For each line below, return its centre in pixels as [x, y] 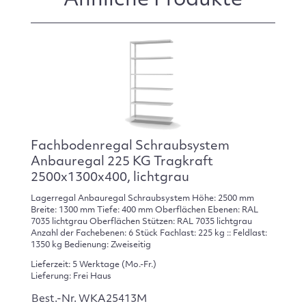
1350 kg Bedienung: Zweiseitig [91, 246]
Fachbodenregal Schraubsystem [130, 146]
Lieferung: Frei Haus [71, 276]
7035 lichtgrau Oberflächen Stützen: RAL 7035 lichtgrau [141, 222]
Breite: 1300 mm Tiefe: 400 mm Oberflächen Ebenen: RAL [144, 211]
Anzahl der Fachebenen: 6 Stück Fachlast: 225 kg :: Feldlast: [149, 234]
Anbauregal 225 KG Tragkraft [122, 162]
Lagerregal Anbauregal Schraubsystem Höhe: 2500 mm [142, 199]
